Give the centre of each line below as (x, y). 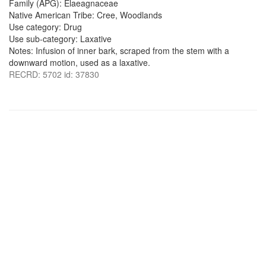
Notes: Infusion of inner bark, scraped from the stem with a (119, 50)
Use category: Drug (45, 27)
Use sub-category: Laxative (60, 39)
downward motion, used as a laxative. (80, 62)
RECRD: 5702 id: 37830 (54, 74)
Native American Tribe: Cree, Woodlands (85, 15)
